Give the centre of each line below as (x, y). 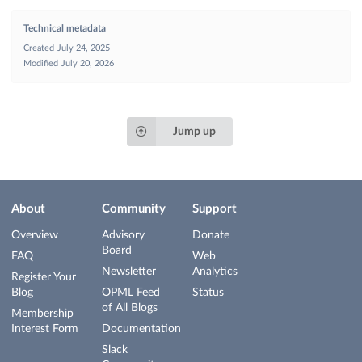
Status (208, 293)
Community (134, 209)
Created (39, 48)
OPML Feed (131, 293)
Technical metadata (65, 29)
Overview (35, 235)
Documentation (141, 329)
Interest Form (45, 329)
